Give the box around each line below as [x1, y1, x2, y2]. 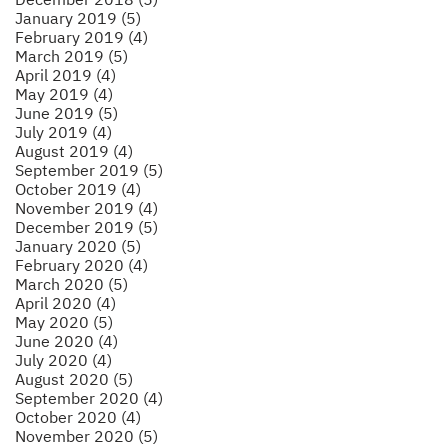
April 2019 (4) [15, 64, 116, 85]
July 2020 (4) [15, 349, 112, 370]
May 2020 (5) [15, 311, 113, 332]
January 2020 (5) [15, 235, 141, 256]
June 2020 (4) [15, 330, 118, 351]
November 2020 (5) [15, 425, 158, 446]
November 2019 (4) [15, 197, 158, 218]
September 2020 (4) [15, 387, 163, 408]
